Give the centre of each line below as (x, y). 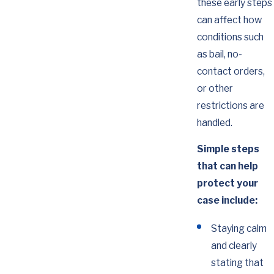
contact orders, (231, 71)
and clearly (234, 245)
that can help (227, 166)
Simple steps (228, 149)
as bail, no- (219, 54)
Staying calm (239, 228)
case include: (227, 201)
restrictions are (230, 105)
